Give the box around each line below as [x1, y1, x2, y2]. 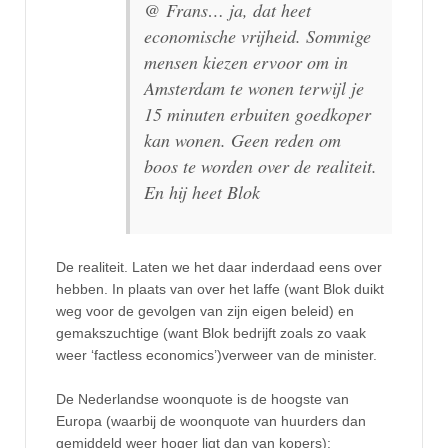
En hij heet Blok [144, 179, 260, 204]
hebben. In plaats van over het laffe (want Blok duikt [56, 280, 384, 297]
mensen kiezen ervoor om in [144, 49, 348, 74]
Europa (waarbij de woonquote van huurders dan [56, 413, 366, 430]
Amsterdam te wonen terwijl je [144, 75, 364, 100]
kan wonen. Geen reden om [144, 127, 341, 152]
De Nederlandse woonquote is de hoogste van [56, 391, 349, 408]
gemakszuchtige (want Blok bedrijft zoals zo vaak [56, 324, 366, 341]
